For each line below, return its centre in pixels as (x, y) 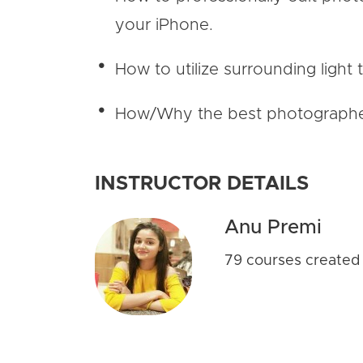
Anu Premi (273, 228)
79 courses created (292, 261)
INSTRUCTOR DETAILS (202, 184)
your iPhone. (164, 25)
